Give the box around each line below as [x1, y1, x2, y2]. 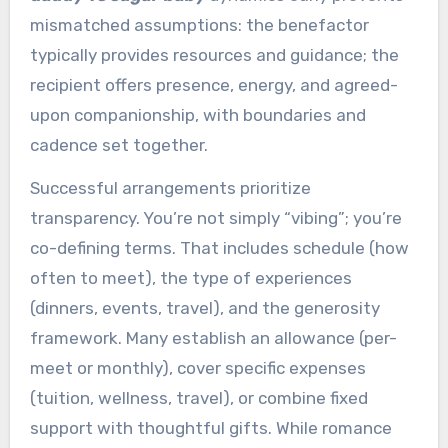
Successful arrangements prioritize [29, 177, 311, 198]
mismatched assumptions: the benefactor [29, 15, 369, 36]
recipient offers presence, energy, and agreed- [29, 75, 398, 96]
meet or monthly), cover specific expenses [29, 357, 366, 378]
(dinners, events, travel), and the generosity [29, 297, 380, 318]
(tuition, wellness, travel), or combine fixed [29, 387, 368, 408]
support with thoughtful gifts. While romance [29, 417, 392, 438]
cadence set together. [29, 135, 208, 156]
